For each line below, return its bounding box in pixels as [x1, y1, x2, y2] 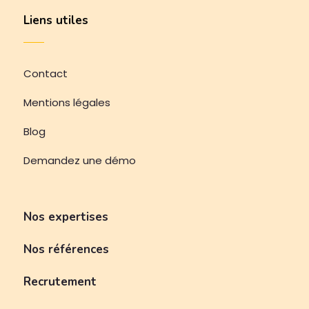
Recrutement [23, 273, 97, 290]
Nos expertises [23, 208, 108, 225]
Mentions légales [23, 94, 110, 110]
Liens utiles [23, 12, 88, 28]
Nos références [23, 241, 109, 257]
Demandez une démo [23, 152, 136, 168]
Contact [23, 66, 68, 81]
